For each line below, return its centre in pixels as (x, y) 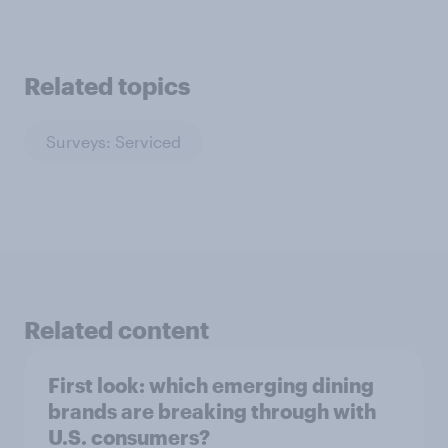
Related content (116, 330)
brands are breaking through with (212, 411)
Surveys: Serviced (113, 141)
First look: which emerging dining (211, 385)
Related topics (107, 86)
